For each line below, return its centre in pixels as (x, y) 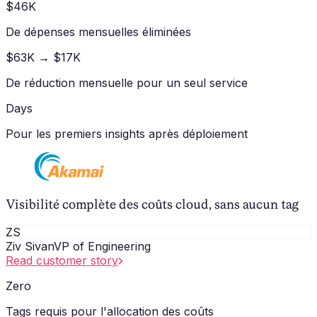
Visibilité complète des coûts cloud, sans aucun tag (152, 204)
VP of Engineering (102, 246)
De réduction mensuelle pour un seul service (127, 83)
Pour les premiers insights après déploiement (127, 134)
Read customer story (62, 260)
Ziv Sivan (30, 246)
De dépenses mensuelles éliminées (98, 32)
